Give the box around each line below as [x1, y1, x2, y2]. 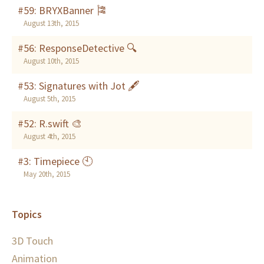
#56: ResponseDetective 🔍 [18, 41, 137, 55]
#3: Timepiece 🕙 [18, 154, 93, 169]
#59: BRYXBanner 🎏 [18, 4, 107, 18]
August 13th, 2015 [24, 18, 79, 29]
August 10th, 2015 [24, 56, 79, 67]
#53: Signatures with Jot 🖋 [18, 79, 140, 93]
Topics [12, 207, 42, 222]
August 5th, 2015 [24, 94, 75, 104]
